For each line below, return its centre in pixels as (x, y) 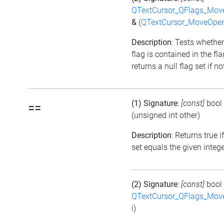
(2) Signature (154, 184)
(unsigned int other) (166, 115)
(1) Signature (154, 103)
